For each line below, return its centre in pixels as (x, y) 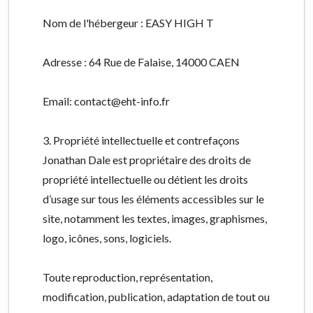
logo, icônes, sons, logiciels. (107, 238)
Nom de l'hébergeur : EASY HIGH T (128, 23)
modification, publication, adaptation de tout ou (156, 297)
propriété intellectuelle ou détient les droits (145, 179)
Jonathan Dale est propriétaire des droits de (147, 160)
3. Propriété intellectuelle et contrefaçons (141, 140)
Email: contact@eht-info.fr (106, 101)
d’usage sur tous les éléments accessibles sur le (153, 199)
